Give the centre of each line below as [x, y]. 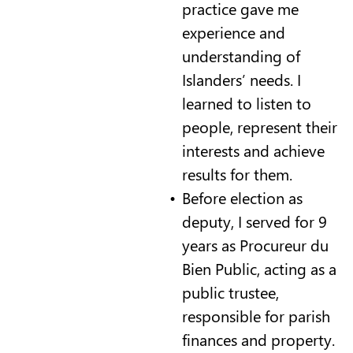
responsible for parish [256, 315]
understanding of [241, 55]
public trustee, [230, 292]
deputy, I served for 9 [254, 221]
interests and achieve [253, 150]
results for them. [237, 173]
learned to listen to [246, 102]
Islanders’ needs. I [241, 79]
